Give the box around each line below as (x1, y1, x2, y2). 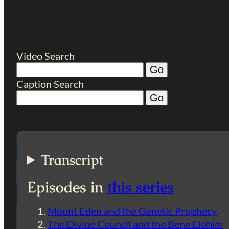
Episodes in (27, 177, 107, 197)
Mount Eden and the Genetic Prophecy (48, 204, 217, 217)
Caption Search (16, 77, 84, 90)
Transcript (41, 151, 103, 169)
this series (107, 177, 174, 197)
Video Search (16, 49, 75, 62)
